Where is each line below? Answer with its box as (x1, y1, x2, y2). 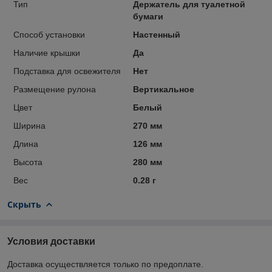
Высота (13, 157, 42, 167)
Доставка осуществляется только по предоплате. (7, 259, 203, 269)
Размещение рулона (13, 84, 96, 94)
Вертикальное (132, 84, 194, 94)
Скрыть (7, 198, 41, 210)
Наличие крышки (13, 47, 80, 58)
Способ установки (13, 29, 85, 39)
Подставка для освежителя (13, 66, 121, 76)
